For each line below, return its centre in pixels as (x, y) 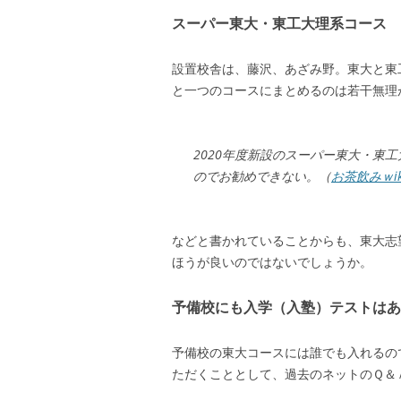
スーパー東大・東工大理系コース (279, 23)
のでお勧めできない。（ (262, 176)
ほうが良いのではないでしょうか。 (272, 262)
